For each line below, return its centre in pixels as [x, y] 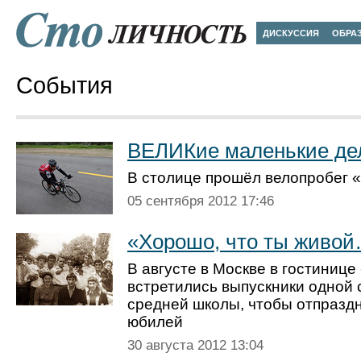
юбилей [155, 322]
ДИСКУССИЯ [291, 33]
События [64, 85]
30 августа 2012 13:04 [195, 345]
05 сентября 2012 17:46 [201, 201]
